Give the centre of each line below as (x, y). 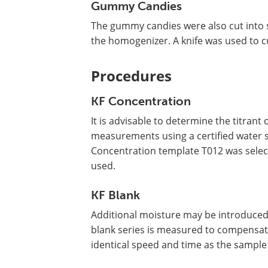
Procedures (131, 76)
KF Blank (115, 195)
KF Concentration (141, 101)
